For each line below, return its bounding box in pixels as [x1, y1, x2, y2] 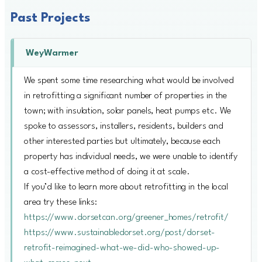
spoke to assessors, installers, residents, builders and [24, 121, 223, 131]
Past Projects [11, 11, 90, 25]
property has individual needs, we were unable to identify [24, 151, 238, 161]
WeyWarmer [26, 48, 79, 58]
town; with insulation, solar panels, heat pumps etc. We [24, 106, 231, 116]
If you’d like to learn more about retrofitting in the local [24, 182, 229, 192]
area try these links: [24, 197, 97, 207]
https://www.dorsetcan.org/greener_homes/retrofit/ [24, 212, 229, 222]
